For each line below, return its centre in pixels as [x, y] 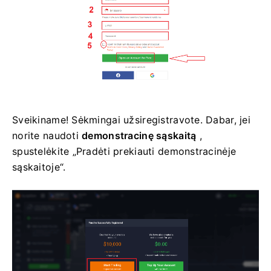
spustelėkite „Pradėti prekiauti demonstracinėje [124, 152]
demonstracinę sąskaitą [139, 136]
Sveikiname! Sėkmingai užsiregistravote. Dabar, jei [131, 120]
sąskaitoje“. [39, 167]
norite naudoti [47, 136]
